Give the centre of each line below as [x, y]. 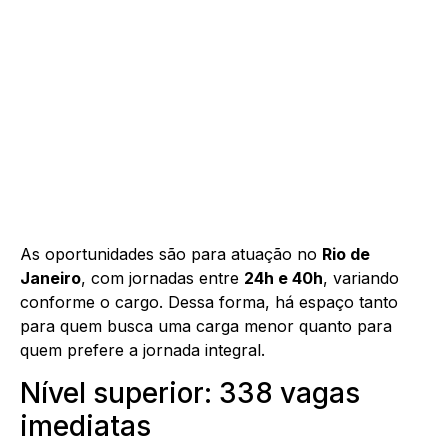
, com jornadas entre [162, 278]
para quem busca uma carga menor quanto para [206, 326]
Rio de [346, 254]
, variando [361, 278]
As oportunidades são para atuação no [171, 254]
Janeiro [50, 278]
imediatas [85, 425]
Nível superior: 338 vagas [190, 392]
